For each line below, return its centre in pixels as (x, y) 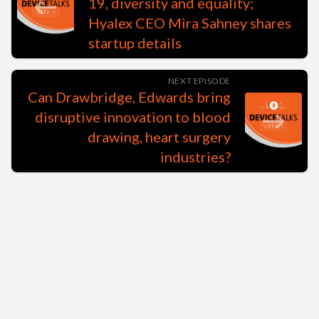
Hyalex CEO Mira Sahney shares (190, 23)
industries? (195, 157)
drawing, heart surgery (159, 137)
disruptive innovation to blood (133, 117)
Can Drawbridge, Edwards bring (129, 97)
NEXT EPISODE (199, 81)
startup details (135, 43)
